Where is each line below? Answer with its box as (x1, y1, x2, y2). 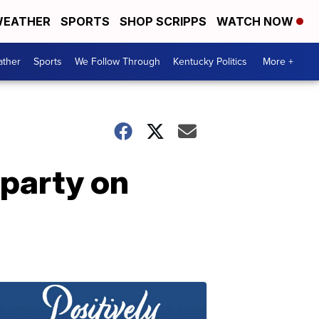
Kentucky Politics (173, 54, 247, 69)
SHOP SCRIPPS (120, 14, 206, 28)
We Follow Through (75, 54, 160, 69)
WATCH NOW (216, 14, 296, 28)
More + (263, 54, 293, 69)
